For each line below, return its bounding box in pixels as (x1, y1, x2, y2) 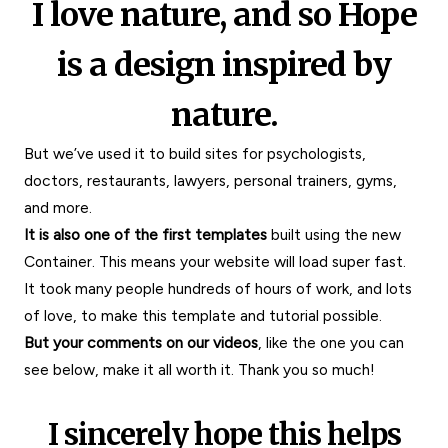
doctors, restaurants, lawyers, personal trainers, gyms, (24, 171, 397, 190)
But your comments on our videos (24, 333, 258, 352)
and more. (24, 198, 92, 217)
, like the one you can (258, 333, 404, 352)
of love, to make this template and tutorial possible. (24, 306, 382, 325)
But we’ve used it (24, 144, 149, 163)
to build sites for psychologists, (149, 144, 366, 163)
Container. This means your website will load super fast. (24, 252, 406, 271)
